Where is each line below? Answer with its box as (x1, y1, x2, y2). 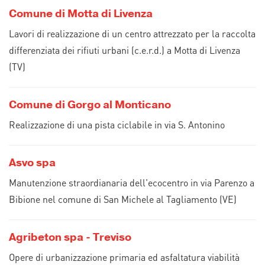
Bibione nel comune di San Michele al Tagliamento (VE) (9, 193, 237, 205)
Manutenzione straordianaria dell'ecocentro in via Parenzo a (9, 176, 254, 189)
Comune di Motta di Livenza (9, 7, 153, 21)
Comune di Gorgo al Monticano (9, 98, 171, 112)
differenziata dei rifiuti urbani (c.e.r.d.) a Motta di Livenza (9, 44, 240, 56)
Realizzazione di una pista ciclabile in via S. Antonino (9, 118, 225, 131)
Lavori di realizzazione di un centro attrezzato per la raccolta (9, 27, 256, 40)
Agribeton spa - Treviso (9, 230, 131, 244)
